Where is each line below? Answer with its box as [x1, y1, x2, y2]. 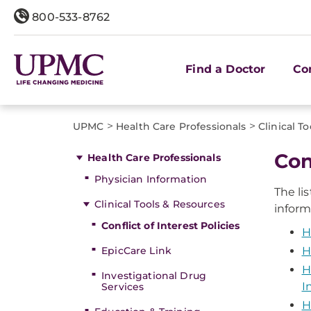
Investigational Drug [101, 269, 206, 282]
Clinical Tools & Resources [94, 198, 225, 210]
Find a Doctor [185, 62, 266, 76]
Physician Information [94, 173, 208, 185]
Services [101, 280, 144, 293]
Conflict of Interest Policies [101, 219, 240, 232]
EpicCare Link [101, 244, 171, 257]
